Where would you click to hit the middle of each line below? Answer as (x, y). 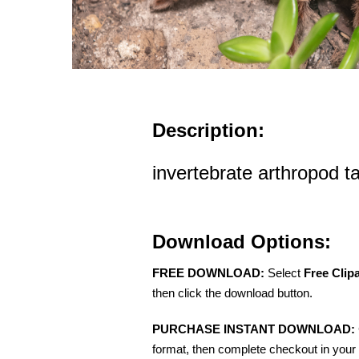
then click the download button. (232, 292)
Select (284, 272)
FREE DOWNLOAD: (208, 272)
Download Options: (242, 241)
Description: (208, 130)
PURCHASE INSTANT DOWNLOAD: (254, 329)
